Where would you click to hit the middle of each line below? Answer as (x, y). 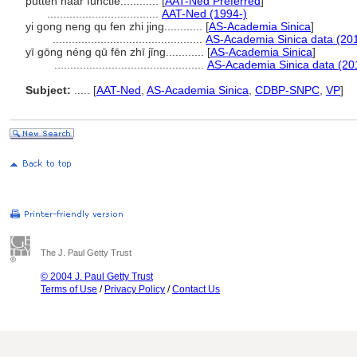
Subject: (48, 90)
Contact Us (196, 289)
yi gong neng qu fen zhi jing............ (116, 26)
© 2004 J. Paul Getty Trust (97, 277)
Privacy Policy (135, 289)
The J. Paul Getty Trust (86, 253)
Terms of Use (69, 289)
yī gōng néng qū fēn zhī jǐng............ (116, 52)
